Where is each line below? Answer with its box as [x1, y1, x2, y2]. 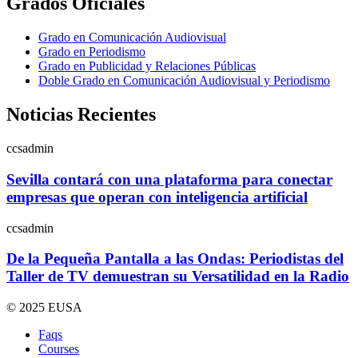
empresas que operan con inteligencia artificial [6, 188, 308, 205]
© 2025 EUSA [6, 300, 82, 314]
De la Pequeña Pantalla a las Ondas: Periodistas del [6, 250, 344, 268]
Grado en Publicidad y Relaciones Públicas [38, 59, 256, 74]
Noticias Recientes [6, 104, 156, 125]
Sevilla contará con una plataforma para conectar [6, 170, 332, 188]
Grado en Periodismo [38, 45, 145, 59]
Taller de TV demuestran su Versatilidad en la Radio [6, 268, 349, 285]
